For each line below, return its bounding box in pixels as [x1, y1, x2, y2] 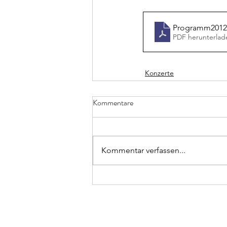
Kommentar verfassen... [101, 145, 185, 156]
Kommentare [93, 97, 133, 109]
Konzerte [145, 68, 174, 78]
